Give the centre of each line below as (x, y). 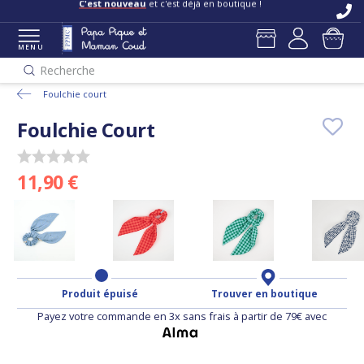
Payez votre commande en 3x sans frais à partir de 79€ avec (182, 316)
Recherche (68, 70)
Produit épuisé (100, 294)
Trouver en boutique (264, 294)
